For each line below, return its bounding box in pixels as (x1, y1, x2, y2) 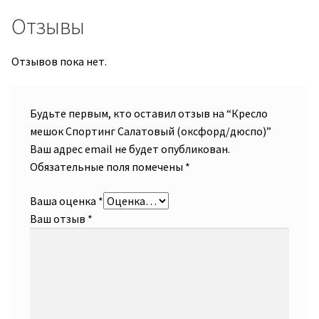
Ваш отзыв (29, 211, 88, 226)
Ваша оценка (29, 193, 98, 208)
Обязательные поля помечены (29, 159, 185, 174)
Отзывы (11, 12, 85, 41)
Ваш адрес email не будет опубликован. (29, 142, 230, 157)
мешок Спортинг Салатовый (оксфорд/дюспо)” (29, 124, 271, 139)
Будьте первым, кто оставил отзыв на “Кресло (29, 106, 268, 121)
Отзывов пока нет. (11, 53, 107, 68)
